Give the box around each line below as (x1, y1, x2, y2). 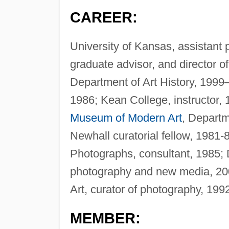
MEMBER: (70, 210, 141, 227)
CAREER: (70, 9, 138, 26)
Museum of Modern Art (70, 111, 182, 125)
